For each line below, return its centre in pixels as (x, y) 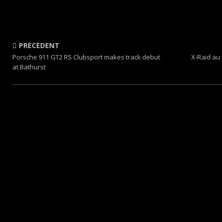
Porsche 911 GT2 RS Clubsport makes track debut (86, 57)
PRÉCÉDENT (39, 45)
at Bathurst (29, 67)
